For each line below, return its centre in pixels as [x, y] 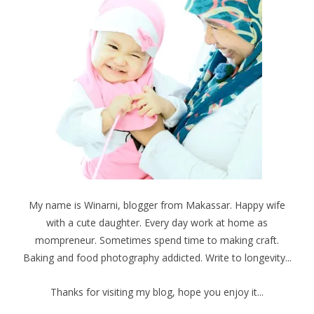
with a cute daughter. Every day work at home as [157, 223]
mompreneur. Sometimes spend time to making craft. [157, 240]
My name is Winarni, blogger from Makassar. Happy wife [157, 205]
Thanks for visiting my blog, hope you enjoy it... [157, 292]
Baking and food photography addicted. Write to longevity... [157, 258]
